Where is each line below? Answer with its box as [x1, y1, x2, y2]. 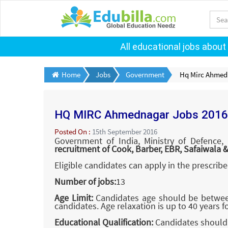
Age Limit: [54, 191, 93, 204]
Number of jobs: [54, 175, 116, 187]
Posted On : [54, 126, 92, 136]
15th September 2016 [92, 126, 157, 136]
